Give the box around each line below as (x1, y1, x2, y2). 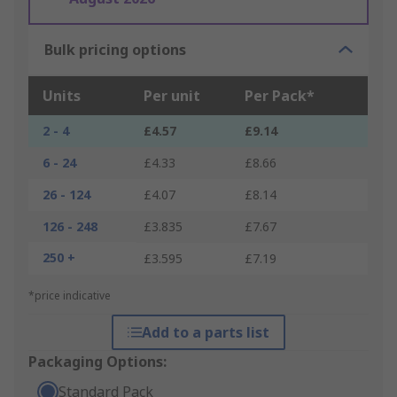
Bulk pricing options (44, 40, 186, 60)
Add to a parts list (141, 323, 269, 343)
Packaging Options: (28, 352, 167, 372)
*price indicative (28, 288, 111, 304)
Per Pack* (245, 86, 315, 106)
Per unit (144, 86, 200, 106)
